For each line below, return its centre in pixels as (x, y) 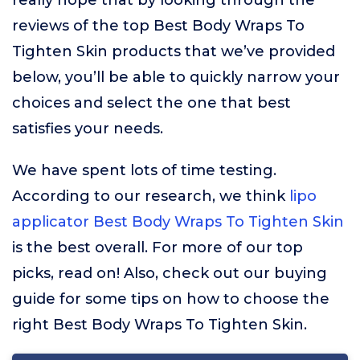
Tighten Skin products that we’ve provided (174, 51)
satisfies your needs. (88, 129)
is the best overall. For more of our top (157, 247)
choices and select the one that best (151, 103)
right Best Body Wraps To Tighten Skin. (160, 325)
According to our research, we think (151, 196)
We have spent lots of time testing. (144, 170)
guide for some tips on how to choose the (171, 299)
